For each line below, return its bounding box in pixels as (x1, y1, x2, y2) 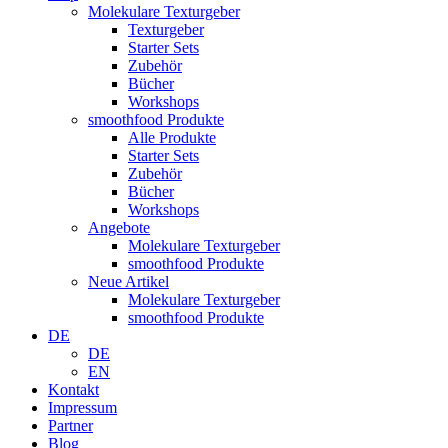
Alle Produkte (128, 129, 216, 147)
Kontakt (48, 381, 99, 399)
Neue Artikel (88, 273, 169, 291)
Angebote (88, 219, 150, 237)
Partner (48, 417, 93, 435)
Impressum (48, 399, 117, 417)
